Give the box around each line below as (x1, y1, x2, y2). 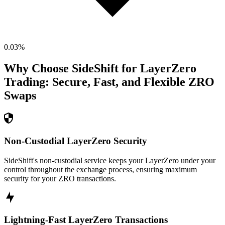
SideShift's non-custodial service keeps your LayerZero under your (4, 156, 215, 165)
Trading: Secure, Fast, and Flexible (4, 75, 185, 89)
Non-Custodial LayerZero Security (4, 135, 147, 146)
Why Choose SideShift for (4, 62, 140, 75)
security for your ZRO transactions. (4, 174, 116, 183)
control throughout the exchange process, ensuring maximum (4, 165, 197, 174)
